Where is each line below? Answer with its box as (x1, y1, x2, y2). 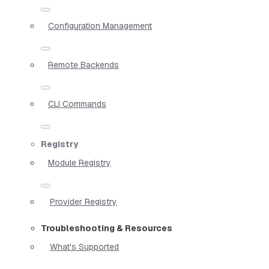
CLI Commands (48, 98, 106, 109)
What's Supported (50, 241, 119, 252)
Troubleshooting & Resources (41, 222, 172, 234)
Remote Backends (48, 59, 119, 70)
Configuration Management (48, 20, 152, 31)
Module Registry (48, 157, 111, 168)
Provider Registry (50, 196, 117, 207)
